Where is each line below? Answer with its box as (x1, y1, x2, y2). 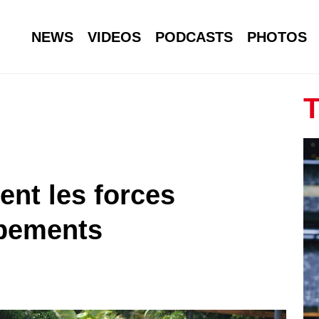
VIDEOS (88, 28, 141, 45)
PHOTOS (247, 28, 307, 45)
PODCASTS (155, 28, 233, 45)
